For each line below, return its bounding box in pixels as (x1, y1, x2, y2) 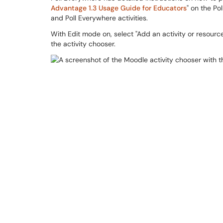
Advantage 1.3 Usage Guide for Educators (51, 3, 187, 12)
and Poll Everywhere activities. (51, 13, 150, 22)
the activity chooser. (51, 39, 117, 48)
